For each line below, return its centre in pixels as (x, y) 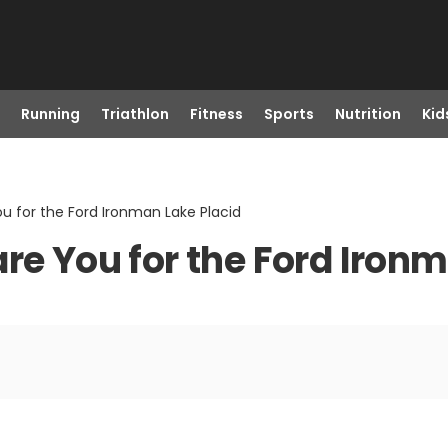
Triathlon (134, 114)
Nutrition (367, 114)
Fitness (216, 114)
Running (50, 114)
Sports (288, 114)
